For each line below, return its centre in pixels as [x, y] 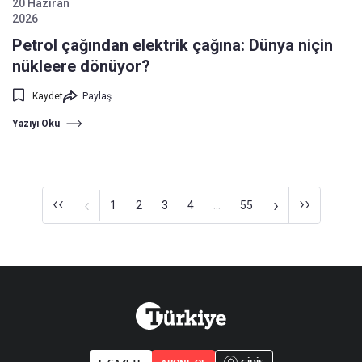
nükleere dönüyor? [81, 66]
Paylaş [97, 96]
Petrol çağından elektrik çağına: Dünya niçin [173, 45]
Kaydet [48, 96]
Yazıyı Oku [36, 124]
